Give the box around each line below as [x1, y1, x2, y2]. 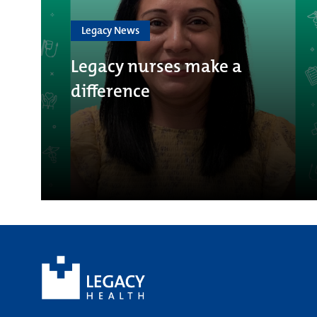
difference [71, 79, 150, 103]
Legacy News [81, 23, 139, 38]
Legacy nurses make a [71, 54, 242, 78]
